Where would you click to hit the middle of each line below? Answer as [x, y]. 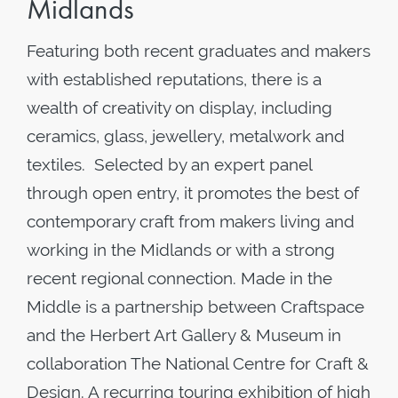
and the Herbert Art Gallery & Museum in [184, 335]
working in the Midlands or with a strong [181, 250]
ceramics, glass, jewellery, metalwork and [186, 136]
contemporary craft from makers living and [191, 221]
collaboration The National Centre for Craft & [198, 363]
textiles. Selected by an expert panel [169, 164]
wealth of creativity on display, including [179, 107]
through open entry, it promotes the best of [193, 193]
